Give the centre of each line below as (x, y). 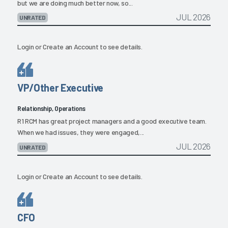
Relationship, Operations (51, 108)
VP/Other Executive (60, 88)
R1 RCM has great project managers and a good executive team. (112, 121)
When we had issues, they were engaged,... (81, 132)
